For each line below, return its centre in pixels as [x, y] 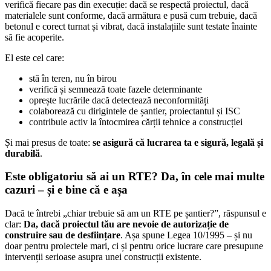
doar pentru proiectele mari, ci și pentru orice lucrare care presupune [134, 246]
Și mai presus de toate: [49, 142]
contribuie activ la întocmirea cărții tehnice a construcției [136, 122]
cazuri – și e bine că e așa [66, 190]
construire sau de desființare [63, 235]
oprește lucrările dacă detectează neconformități [119, 100]
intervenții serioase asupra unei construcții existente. [103, 257]
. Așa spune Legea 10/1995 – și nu [186, 235]
